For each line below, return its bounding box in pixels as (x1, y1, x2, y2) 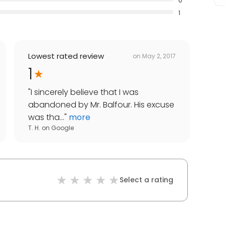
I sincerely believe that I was (31, 86, 139, 98)
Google (51, 124, 74, 133)
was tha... (28, 111, 64, 124)
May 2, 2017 (142, 51, 176, 60)
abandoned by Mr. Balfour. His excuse (28, 99, 174, 111)
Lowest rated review (28, 51, 104, 62)
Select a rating (120, 175, 173, 185)
